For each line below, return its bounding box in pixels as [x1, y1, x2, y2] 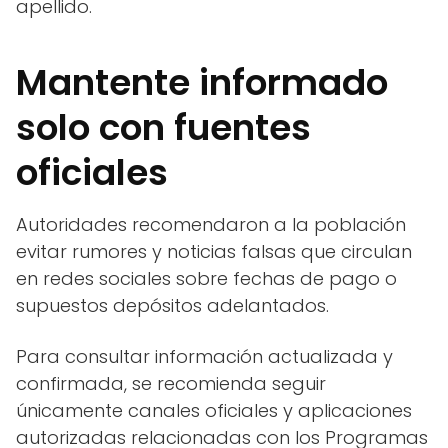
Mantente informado [16, 57, 388, 109]
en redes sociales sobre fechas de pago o [16, 266, 397, 292]
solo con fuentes [16, 102, 311, 154]
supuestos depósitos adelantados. [16, 293, 329, 319]
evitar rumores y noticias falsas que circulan [16, 239, 412, 265]
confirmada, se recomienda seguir [16, 371, 326, 397]
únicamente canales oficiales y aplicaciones [16, 398, 412, 424]
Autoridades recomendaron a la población [16, 212, 406, 238]
